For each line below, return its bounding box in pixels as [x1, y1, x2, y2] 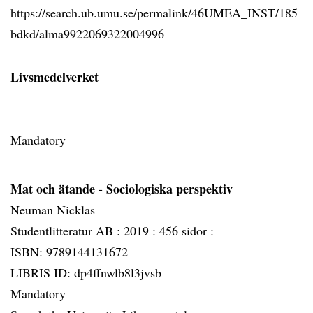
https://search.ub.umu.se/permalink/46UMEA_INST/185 [10, 4, 298, 21]
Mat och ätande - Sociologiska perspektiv [10, 180, 233, 198]
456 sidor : [159, 222, 214, 239]
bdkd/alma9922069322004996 [10, 25, 164, 42]
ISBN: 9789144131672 [10, 243, 128, 260]
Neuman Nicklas [10, 201, 95, 218]
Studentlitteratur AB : [10, 222, 124, 239]
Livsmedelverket [10, 68, 99, 86]
